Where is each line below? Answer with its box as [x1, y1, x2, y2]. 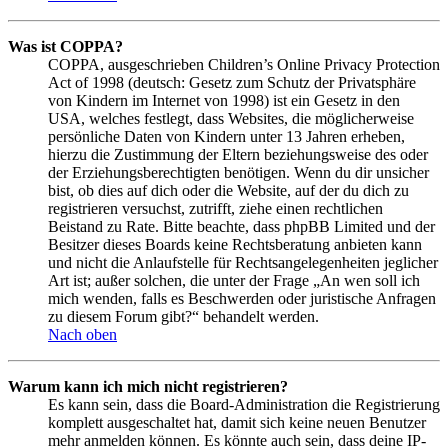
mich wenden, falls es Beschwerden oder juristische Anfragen [48, 289, 436, 307]
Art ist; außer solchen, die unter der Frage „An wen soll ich [48, 271, 420, 289]
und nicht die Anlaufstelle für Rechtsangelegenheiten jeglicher [48, 253, 438, 271]
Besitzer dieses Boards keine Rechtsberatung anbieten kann [48, 235, 422, 253]
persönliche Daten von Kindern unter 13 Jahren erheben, [48, 127, 405, 145]
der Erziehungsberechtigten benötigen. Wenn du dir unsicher [48, 163, 429, 181]
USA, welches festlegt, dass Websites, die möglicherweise [48, 109, 414, 127]
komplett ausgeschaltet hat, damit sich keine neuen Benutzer [48, 413, 426, 431]
